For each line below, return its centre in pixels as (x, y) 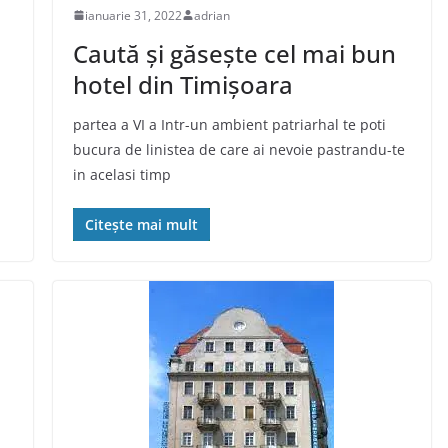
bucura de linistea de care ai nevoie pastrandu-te (238, 149)
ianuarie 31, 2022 (133, 15)
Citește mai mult (141, 224)
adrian (211, 15)
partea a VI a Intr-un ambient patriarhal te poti (229, 124)
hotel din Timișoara (182, 84)
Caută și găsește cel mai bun (234, 53)
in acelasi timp (121, 174)
